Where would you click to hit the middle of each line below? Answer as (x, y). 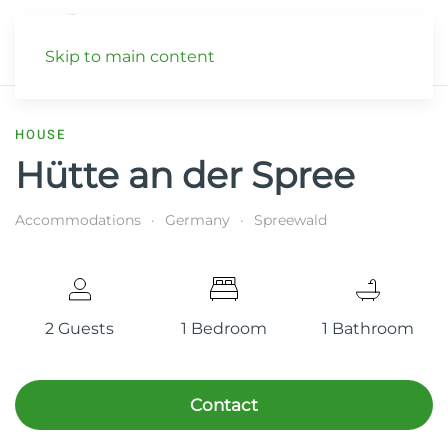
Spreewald (290, 220)
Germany (197, 220)
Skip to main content (130, 56)
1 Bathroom (368, 328)
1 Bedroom (223, 328)
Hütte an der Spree (185, 175)
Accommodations (78, 220)
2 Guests (80, 328)
